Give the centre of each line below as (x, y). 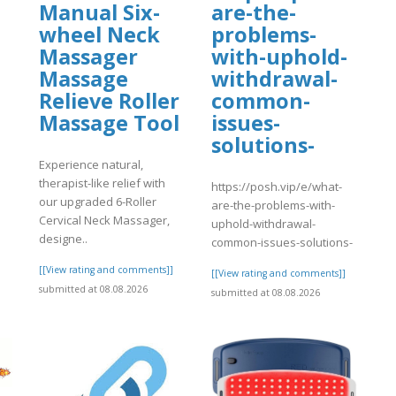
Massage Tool (109, 123)
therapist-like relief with (102, 183)
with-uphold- (279, 57)
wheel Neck (99, 35)
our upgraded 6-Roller (98, 201)
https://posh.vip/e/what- (277, 186)
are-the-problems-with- (273, 205)
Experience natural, (91, 164)
